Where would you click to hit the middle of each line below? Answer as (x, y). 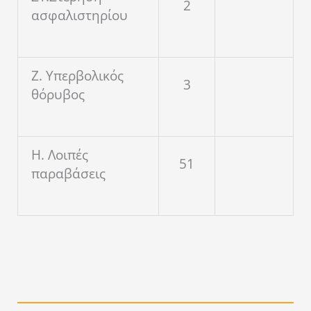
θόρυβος (58, 95)
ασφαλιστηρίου (79, 16)
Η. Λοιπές (60, 155)
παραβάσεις (68, 174)
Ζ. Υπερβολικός (77, 76)
